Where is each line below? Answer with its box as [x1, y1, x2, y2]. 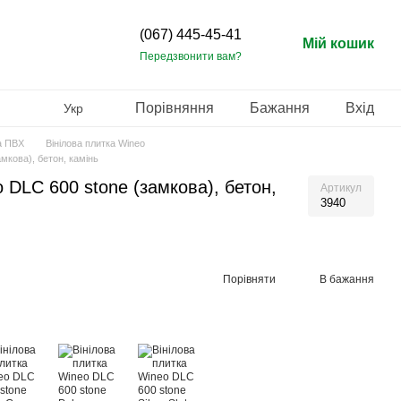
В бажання [320, 272, 374, 286]
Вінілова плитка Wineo [46, 138, 145, 149]
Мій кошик [303, 35, 374, 51]
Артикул [320, 182, 362, 194]
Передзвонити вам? [140, 49, 242, 63]
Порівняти [223, 272, 276, 286]
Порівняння [135, 100, 214, 115]
